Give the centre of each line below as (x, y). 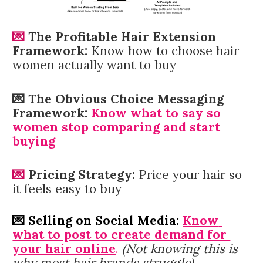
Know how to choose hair (165, 51)
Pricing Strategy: (82, 175)
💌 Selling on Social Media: (98, 221)
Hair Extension (169, 37)
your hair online (64, 249)
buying (34, 141)
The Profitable (73, 37)
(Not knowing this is (180, 249)
